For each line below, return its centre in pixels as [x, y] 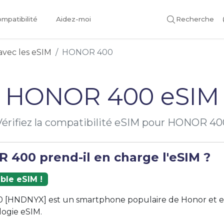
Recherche [195, 19]
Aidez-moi [73, 19]
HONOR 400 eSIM [112, 96]
